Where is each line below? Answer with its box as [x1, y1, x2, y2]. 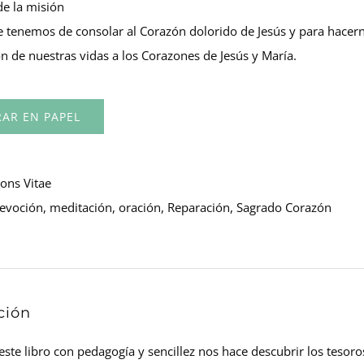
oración [119, 199, 161, 215]
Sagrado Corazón [236, 199, 331, 215]
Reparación [167, 199, 230, 215]
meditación [50, 199, 112, 215]
